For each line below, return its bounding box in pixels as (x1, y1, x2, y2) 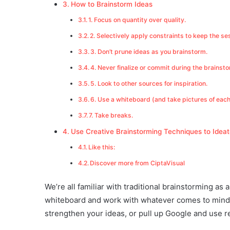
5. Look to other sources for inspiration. (90, 80, 208, 88)
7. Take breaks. (89, 111, 133, 120)
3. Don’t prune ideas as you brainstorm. (90, 48, 208, 56)
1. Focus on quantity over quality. (88, 16, 186, 24)
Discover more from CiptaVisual (90, 159, 185, 167)
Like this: (88, 143, 116, 151)
